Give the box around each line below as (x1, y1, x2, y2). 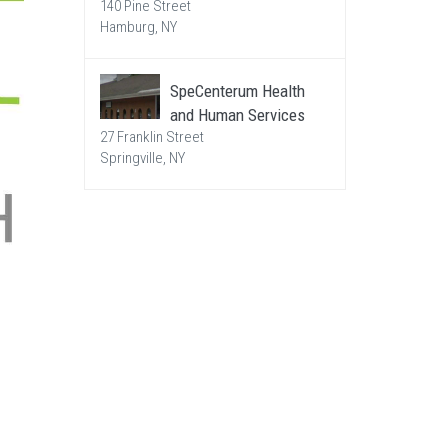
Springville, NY (99, 149, 185, 167)
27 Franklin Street (99, 128, 204, 146)
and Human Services (169, 105, 305, 125)
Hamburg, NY (99, 18, 177, 36)
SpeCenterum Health (169, 81, 305, 101)
